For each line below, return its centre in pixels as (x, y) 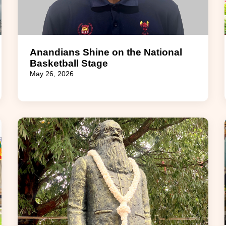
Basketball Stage (69, 63)
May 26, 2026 (51, 74)
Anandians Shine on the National (106, 52)
